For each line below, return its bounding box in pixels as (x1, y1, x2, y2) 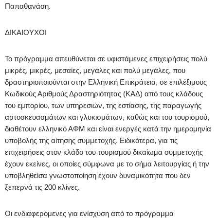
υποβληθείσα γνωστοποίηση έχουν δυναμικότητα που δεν (5, 171, 191, 180)
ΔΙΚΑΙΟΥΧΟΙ (5, 28, 47, 36)
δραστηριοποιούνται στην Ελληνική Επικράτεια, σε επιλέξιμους (5, 77, 207, 86)
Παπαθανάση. (5, 1, 51, 10)
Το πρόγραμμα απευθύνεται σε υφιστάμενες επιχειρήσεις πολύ (5, 54, 207, 63)
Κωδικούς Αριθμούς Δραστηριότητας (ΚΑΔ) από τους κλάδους (5, 89, 203, 98)
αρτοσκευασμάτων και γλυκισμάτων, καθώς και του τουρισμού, (5, 112, 209, 121)
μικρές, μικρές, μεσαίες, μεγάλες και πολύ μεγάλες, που (5, 66, 185, 74)
